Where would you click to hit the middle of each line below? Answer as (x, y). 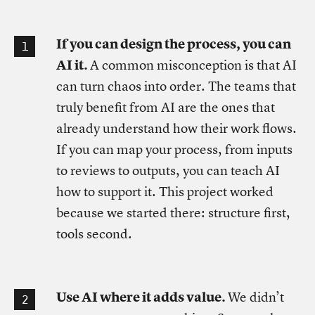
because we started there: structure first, (173, 213)
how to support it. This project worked (165, 192)
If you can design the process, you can (174, 44)
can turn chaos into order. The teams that (176, 86)
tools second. (94, 234)
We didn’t (256, 297)
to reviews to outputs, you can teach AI (168, 171)
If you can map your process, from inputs (174, 149)
